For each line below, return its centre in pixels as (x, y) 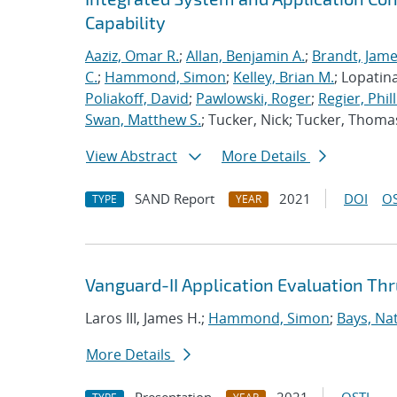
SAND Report (175, 198)
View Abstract (132, 156)
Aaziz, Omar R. (132, 56)
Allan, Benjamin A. (245, 56)
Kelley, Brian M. (284, 77)
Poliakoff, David (137, 98)
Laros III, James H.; (147, 318)
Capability (125, 22)
